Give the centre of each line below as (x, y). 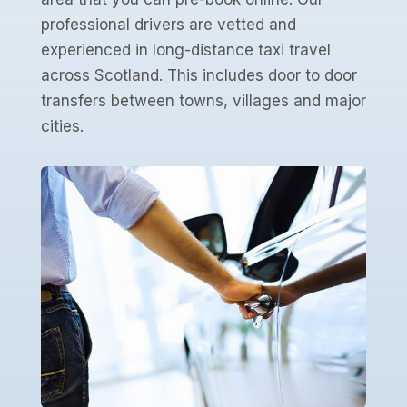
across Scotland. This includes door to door (199, 76)
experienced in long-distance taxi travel (185, 50)
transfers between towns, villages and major (203, 101)
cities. (62, 127)
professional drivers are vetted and (168, 25)
